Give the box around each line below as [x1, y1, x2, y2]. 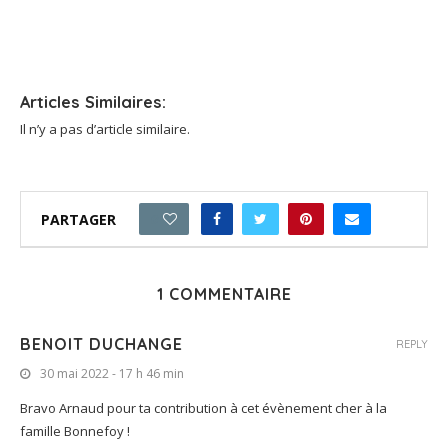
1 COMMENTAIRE [156, 284, 292, 305]
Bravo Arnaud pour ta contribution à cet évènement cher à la [20, 399, 387, 418]
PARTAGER [41, 209, 116, 229]
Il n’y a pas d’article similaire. [20, 120, 190, 139]
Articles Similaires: [20, 92, 166, 113]
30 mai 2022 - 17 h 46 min [40, 365, 184, 383]
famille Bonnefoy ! [20, 422, 130, 441]
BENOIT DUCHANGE [20, 334, 183, 355]
